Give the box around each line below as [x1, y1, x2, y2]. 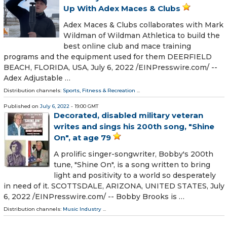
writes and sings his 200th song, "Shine [54, 121, 214, 131]
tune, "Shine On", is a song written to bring [54, 160, 210, 170]
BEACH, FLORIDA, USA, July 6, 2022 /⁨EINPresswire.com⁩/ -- [4, 62, 217, 72]
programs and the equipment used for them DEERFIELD [4, 52, 212, 61]
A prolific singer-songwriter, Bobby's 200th [54, 149, 213, 159]
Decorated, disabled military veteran [54, 110, 203, 120]
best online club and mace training [63, 41, 191, 51]
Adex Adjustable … [4, 73, 70, 83]
